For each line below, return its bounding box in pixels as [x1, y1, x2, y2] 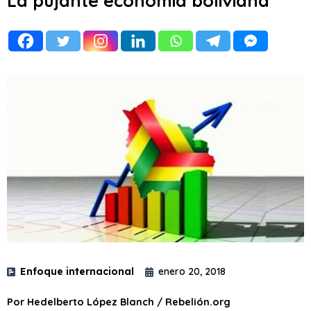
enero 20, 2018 [158, 265, 226, 278]
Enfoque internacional [20, 265, 134, 278]
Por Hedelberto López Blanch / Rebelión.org [7, 295, 230, 309]
